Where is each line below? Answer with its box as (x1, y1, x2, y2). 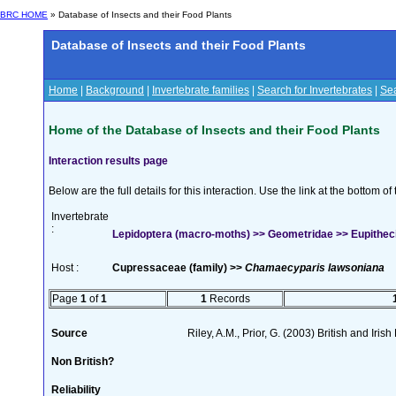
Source (51, 326, 88, 339)
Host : (51, 261, 79, 274)
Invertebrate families (152, 84, 249, 96)
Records (206, 292, 250, 305)
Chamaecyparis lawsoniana (245, 261, 385, 274)
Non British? (51, 354, 114, 368)
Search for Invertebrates (257, 84, 372, 96)
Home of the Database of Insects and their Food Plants (49, 122, 380, 137)
